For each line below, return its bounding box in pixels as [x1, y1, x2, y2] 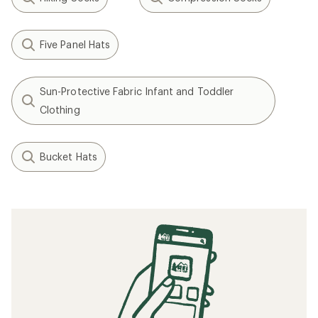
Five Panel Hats [40, 38, 111, 50]
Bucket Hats [40, 150, 97, 163]
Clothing [40, 104, 80, 116]
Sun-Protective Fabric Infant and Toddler [40, 85, 234, 97]
